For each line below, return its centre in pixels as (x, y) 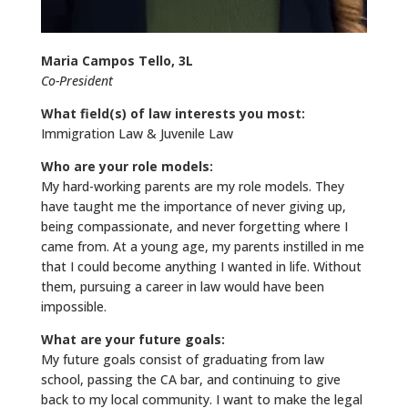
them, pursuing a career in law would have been (182, 287)
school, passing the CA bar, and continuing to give (190, 380)
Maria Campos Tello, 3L (117, 61)
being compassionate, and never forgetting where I (194, 227)
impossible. (73, 307)
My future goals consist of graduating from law (182, 360)
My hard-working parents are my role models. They (192, 187)
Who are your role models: (127, 167)
